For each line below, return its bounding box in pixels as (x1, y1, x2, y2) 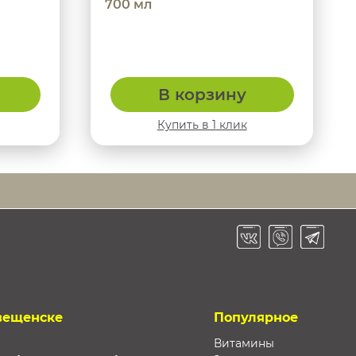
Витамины (213, 335, 274, 350)
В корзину (157, 85, 246, 105)
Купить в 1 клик (157, 118, 247, 133)
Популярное (213, 309, 298, 325)
